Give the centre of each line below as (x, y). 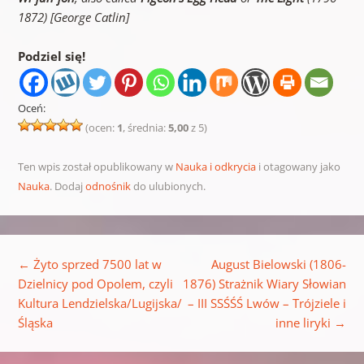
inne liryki (305, 322)
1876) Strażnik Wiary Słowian (265, 283)
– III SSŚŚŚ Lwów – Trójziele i (267, 303)
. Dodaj (67, 186)
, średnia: (145, 127)
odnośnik (108, 186)
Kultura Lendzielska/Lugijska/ (100, 303)
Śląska (35, 322)
